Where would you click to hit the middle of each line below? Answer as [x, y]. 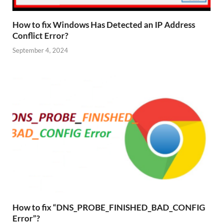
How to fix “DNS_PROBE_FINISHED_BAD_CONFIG [109, 207]
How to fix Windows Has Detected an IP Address [104, 25]
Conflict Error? [40, 36]
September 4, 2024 [40, 50]
